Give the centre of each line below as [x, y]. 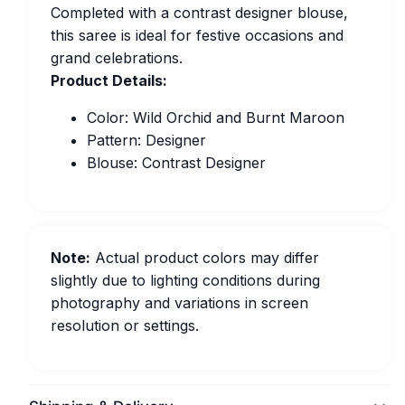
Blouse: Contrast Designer [176, 163]
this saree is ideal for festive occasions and [197, 35]
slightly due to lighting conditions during [185, 280]
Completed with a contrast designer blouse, [199, 13]
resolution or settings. [125, 325]
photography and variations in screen [179, 303]
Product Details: [109, 80]
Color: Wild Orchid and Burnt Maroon [216, 118]
